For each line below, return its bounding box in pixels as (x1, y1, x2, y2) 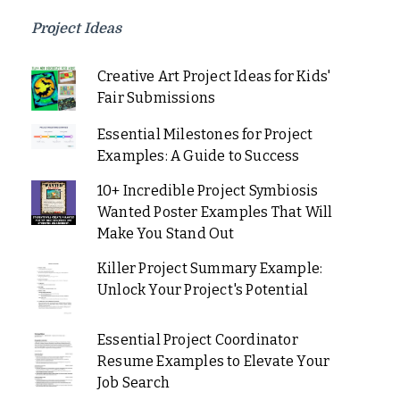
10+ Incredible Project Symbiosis (96, 182, 319, 200)
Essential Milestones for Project (96, 126, 313, 144)
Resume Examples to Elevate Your (96, 353, 330, 370)
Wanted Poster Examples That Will (96, 204, 333, 221)
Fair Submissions (96, 89, 216, 107)
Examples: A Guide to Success (96, 147, 300, 165)
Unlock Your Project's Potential (96, 281, 309, 299)
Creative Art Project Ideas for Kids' (96, 68, 331, 86)
